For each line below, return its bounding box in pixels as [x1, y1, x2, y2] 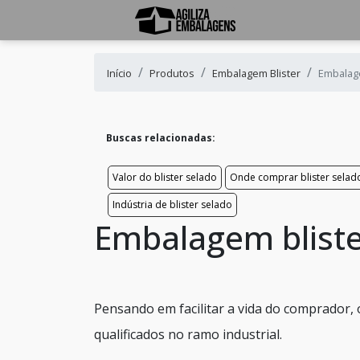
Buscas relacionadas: [106, 131, 215, 145]
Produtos [149, 66, 194, 80]
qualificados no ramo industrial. [94, 325, 282, 343]
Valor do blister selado [112, 170, 217, 184]
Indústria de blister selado [112, 198, 232, 211]
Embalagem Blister [212, 66, 301, 80]
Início [107, 66, 132, 80]
